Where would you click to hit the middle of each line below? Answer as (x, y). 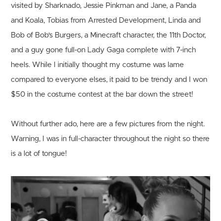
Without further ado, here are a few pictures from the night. (108, 124)
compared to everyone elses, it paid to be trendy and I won (109, 80)
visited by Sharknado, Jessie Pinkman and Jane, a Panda (104, 6)
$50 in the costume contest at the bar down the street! (102, 95)
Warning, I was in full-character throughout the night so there (110, 139)
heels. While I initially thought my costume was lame (98, 65)
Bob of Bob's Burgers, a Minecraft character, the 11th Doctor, (109, 36)
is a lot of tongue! (39, 154)
